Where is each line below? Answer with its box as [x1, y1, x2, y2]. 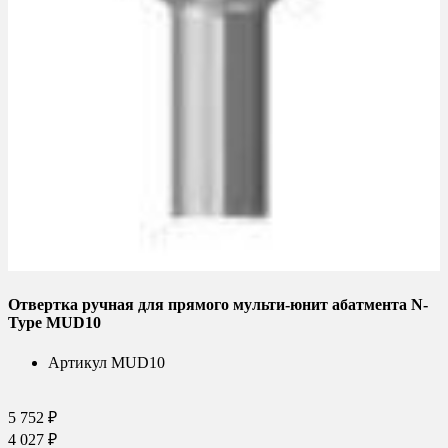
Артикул [48, 353, 107, 371]
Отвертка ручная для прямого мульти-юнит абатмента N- [8, 296, 428, 314]
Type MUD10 [8, 314, 101, 332]
